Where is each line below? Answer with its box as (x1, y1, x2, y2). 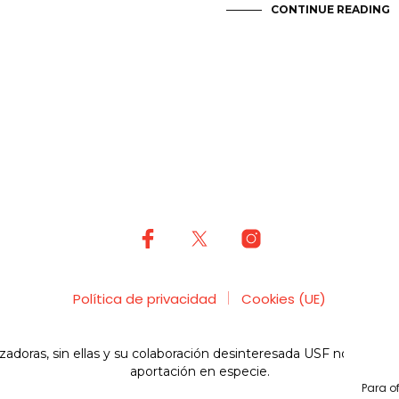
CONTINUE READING (271, 2, 390, 16)
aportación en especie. (129, 362, 270, 379)
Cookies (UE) (241, 289, 326, 308)
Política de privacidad (73, 289, 216, 308)
